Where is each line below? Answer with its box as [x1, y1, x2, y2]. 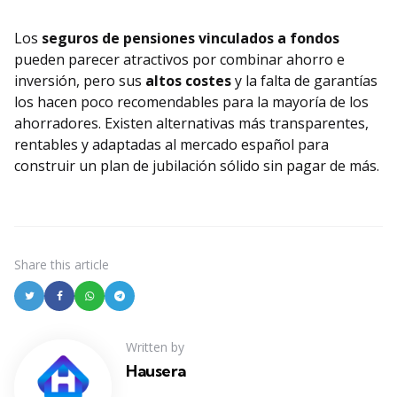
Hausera [126, 361, 186, 382]
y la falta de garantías [231, 71, 378, 91]
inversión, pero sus [14, 71, 145, 91]
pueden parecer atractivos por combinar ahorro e [14, 50, 345, 70]
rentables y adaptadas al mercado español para [14, 135, 329, 155]
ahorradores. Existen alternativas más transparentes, [14, 113, 369, 134]
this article [51, 256, 109, 274]
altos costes [145, 71, 231, 91]
